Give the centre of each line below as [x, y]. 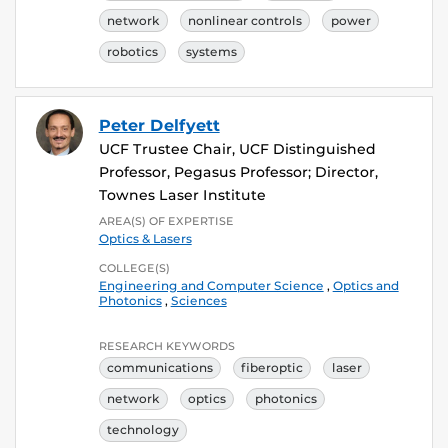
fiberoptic [272, 367]
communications [159, 367]
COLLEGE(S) [134, 267]
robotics [132, 51]
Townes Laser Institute [182, 194]
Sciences [198, 300]
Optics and [365, 285]
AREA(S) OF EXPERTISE [166, 220]
